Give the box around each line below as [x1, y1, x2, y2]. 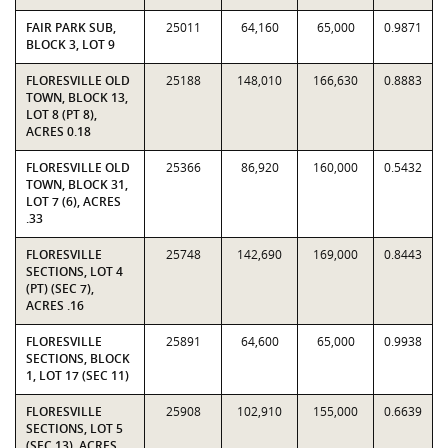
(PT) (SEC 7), [26, 280, 94, 297]
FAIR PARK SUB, [26, 19, 116, 36]
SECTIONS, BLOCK [26, 350, 130, 367]
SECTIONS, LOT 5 [26, 420, 123, 437]
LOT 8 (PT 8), [26, 106, 97, 123]
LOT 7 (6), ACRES [26, 193, 121, 210]
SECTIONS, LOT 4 [26, 263, 123, 280]
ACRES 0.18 [26, 123, 91, 140]
